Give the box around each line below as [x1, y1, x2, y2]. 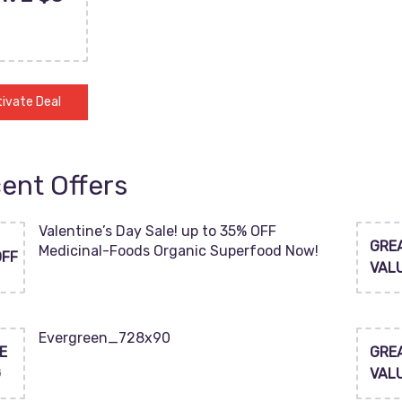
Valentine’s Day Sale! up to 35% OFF [39, 223, 276, 240]
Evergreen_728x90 [39, 329, 170, 346]
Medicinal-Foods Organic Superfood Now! [39, 242, 319, 259]
